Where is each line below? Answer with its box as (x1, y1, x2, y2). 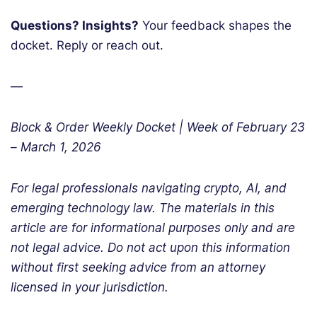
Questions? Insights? (11, 18, 139, 33)
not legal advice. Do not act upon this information (11, 241, 290, 255)
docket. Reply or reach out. (11, 38, 163, 52)
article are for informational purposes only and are (11, 221, 295, 235)
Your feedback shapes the (139, 18, 292, 33)
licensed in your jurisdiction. (11, 280, 168, 294)
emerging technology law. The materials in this (11, 201, 275, 215)
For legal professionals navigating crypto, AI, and (11, 181, 287, 195)
